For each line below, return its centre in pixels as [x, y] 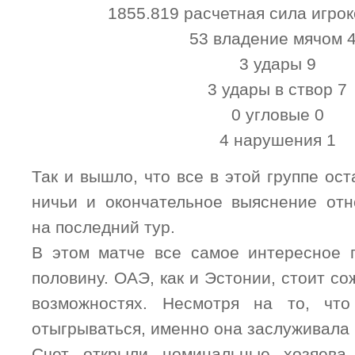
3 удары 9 [277, 64]
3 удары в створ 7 [277, 89]
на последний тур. [103, 227]
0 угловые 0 [277, 115]
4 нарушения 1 [277, 140]
